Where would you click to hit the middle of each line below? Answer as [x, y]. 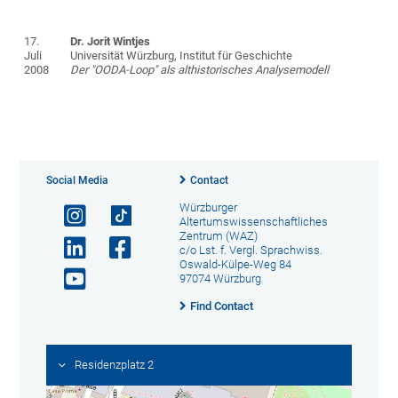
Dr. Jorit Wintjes [111, 42]
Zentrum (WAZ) [218, 236]
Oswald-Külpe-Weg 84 [235, 265]
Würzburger [208, 208]
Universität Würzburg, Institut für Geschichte [182, 56]
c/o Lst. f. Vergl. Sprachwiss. [251, 251]
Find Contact [221, 306]
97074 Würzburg [220, 279]
